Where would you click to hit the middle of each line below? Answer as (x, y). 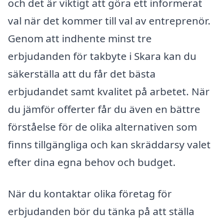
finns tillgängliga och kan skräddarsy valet (109, 144)
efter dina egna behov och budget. (92, 162)
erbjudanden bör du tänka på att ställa (101, 211)
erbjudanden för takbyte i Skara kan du (102, 56)
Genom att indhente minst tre (80, 38)
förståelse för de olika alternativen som (102, 126)
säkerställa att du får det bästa (82, 73)
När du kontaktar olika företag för (90, 193)
